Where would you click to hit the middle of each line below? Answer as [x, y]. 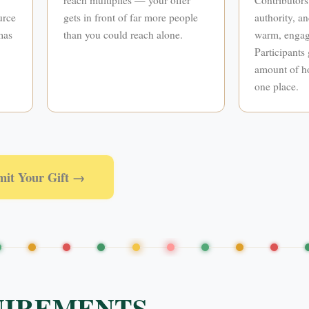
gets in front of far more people [130, 17]
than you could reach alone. [123, 34]
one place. [277, 86]
